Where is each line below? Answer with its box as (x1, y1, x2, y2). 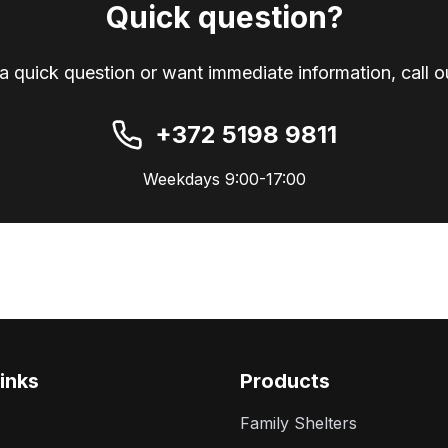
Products (240, 369, 330, 393)
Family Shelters (240, 413, 357, 433)
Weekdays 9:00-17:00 (142, 169, 306, 189)
